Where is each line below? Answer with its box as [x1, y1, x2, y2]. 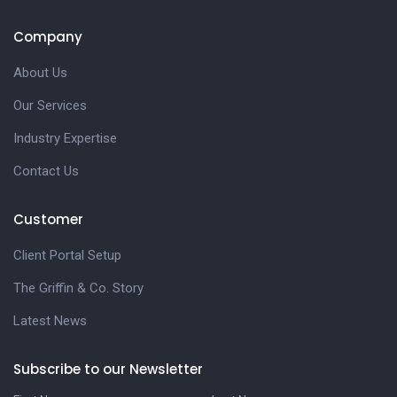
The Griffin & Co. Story [13, 280, 144, 296]
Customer [13, 210, 83, 229]
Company [13, 27, 82, 46]
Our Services [13, 97, 87, 113]
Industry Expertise [13, 130, 117, 146]
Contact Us [13, 163, 79, 179]
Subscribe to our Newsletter [13, 360, 203, 378]
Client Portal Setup [13, 247, 121, 263]
